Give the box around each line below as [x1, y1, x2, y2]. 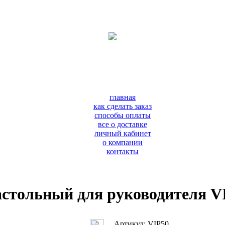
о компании [102, 138, 143, 147]
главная [109, 93, 136, 101]
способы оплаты [94, 111, 151, 120]
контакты [106, 147, 139, 156]
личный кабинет [94, 129, 151, 138]
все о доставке [98, 120, 147, 129]
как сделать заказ [93, 102, 152, 110]
